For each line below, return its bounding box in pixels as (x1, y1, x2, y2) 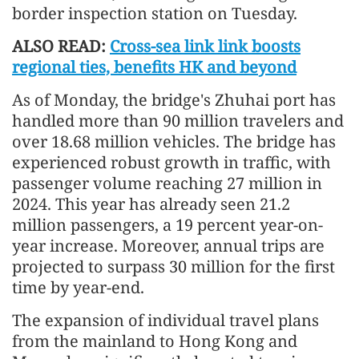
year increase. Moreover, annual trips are (12, 234, 325, 256)
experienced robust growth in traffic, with (12, 151, 331, 173)
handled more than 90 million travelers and (12, 109, 344, 131)
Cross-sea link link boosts (110, 34, 301, 57)
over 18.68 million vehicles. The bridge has (12, 130, 336, 152)
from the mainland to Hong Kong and (12, 329, 297, 352)
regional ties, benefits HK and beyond (12, 55, 296, 78)
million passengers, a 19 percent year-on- (12, 213, 323, 236)
